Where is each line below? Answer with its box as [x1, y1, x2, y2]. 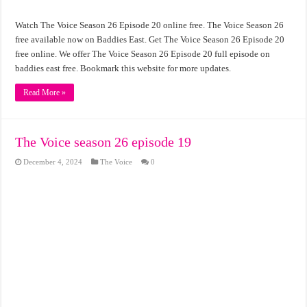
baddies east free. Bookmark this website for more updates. [15, 63, 232, 74]
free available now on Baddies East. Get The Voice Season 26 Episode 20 [15, 34, 285, 45]
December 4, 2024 [23, 158, 83, 167]
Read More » [23, 88, 66, 98]
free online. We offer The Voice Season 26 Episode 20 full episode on [15, 49, 271, 60]
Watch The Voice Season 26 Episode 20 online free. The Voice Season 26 [15, 20, 284, 31]
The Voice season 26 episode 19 [15, 134, 192, 150]
